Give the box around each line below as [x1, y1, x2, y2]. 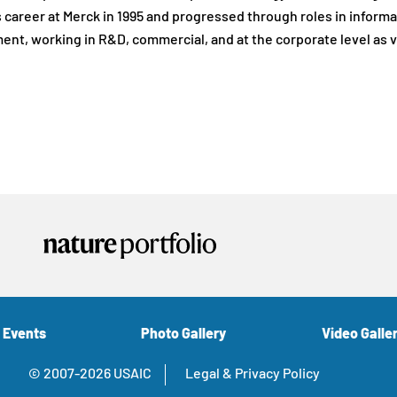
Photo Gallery [141, 327, 227, 342]
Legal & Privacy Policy [185, 367, 320, 382]
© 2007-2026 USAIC [28, 367, 152, 382]
